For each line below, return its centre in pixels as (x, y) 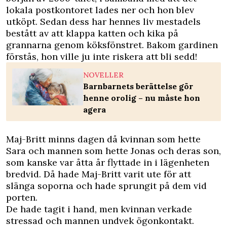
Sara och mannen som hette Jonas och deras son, (113, 151)
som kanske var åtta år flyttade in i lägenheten (108, 162)
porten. (22, 197)
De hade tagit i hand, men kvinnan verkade (99, 209)
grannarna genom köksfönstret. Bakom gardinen (112, 45)
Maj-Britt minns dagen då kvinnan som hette (103, 139)
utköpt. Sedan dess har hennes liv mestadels (103, 22)
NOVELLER (103, 75)
